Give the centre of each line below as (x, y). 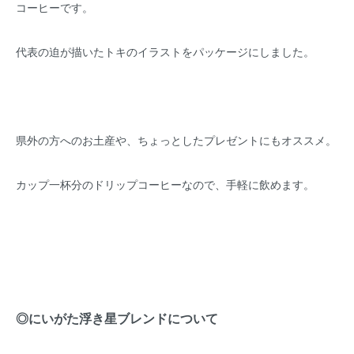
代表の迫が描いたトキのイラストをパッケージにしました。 (165, 51)
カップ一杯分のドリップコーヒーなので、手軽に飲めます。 (165, 184)
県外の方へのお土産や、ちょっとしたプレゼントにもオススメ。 (176, 140)
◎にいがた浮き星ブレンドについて (117, 318)
